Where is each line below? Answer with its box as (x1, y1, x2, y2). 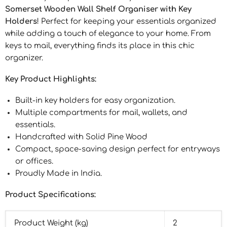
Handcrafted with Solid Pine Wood (15, 132, 147, 141)
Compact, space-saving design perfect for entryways (15, 144, 220, 154)
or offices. (15, 157, 53, 166)
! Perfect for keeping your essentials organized (37, 17, 216, 26)
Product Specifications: (5, 190, 96, 199)
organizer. (5, 53, 43, 62)
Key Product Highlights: (5, 74, 96, 84)
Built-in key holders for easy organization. (15, 96, 175, 105)
